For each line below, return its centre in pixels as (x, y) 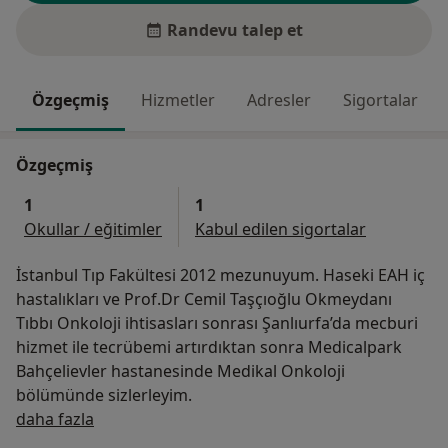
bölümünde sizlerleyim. (150, 395)
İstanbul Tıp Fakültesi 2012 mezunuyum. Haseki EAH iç (220, 275)
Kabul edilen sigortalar (280, 229)
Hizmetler (178, 100)
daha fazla (55, 419)
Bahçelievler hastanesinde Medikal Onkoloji (180, 371)
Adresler (279, 100)
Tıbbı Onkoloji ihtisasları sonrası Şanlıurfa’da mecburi (217, 323)
